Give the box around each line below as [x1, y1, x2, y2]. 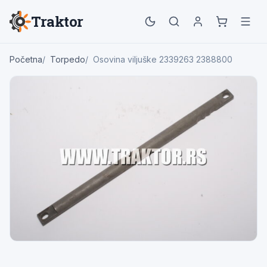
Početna [10, 54, 42, 64]
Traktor [31, 11, 83, 31]
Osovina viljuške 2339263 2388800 [93, 54, 232, 64]
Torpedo [50, 54, 85, 64]
